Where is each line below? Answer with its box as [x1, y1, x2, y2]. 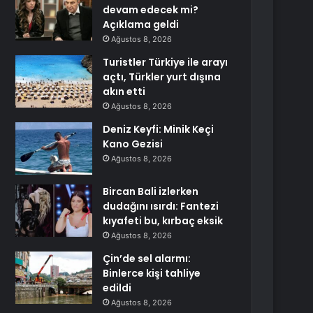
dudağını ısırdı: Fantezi [103, 199, 219, 213]
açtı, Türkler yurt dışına [103, 70, 221, 84]
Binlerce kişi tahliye [103, 266, 201, 280]
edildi [103, 281, 132, 295]
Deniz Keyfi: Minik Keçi [103, 122, 214, 136]
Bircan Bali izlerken [103, 184, 199, 198]
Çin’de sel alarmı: [103, 252, 191, 265]
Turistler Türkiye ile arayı [103, 55, 228, 69]
